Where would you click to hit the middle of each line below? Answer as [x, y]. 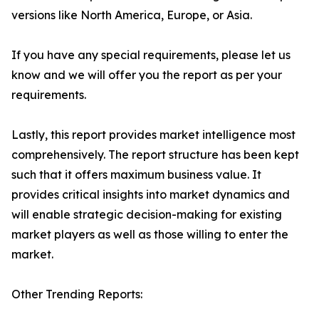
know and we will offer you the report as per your [147, 75]
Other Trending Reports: [77, 294]
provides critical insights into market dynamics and [151, 194]
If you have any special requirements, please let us [151, 55]
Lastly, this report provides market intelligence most [153, 135]
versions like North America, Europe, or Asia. [132, 15]
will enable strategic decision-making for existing [147, 214]
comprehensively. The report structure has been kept [155, 155]
